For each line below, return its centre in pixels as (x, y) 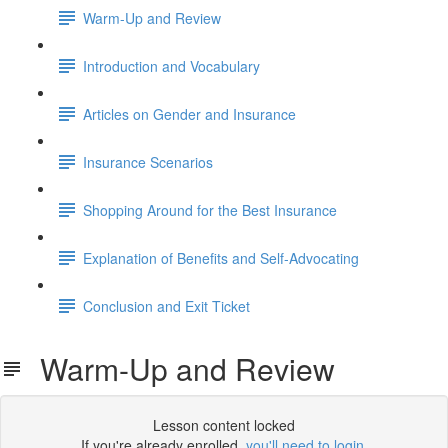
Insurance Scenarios (148, 161)
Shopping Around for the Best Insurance (210, 209)
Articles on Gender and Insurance (189, 113)
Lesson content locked (224, 425)
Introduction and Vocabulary (171, 65)
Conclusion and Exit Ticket (166, 305)
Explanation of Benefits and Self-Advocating (221, 257)
